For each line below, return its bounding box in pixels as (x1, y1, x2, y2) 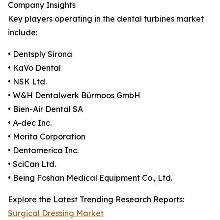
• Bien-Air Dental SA (8, 104, 83, 114)
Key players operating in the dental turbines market (8, 14, 204, 24)
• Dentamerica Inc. (8, 145, 79, 155)
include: (8, 27, 37, 37)
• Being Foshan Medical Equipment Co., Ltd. (8, 173, 172, 183)
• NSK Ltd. (8, 77, 47, 86)
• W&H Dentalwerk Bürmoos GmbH (8, 90, 140, 100)
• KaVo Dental (8, 63, 61, 73)
